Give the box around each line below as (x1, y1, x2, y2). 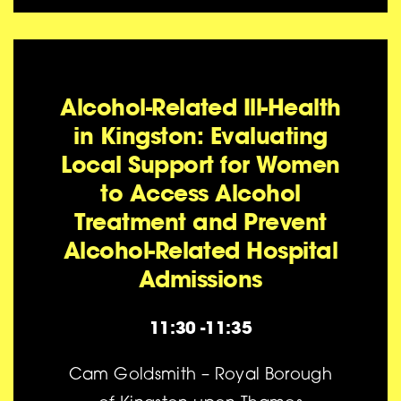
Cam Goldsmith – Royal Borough (68, 367, 333, 384)
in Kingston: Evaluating (73, 121, 328, 151)
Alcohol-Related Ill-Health (60, 92, 341, 123)
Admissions (139, 264, 262, 294)
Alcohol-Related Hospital (63, 235, 338, 266)
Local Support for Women (61, 149, 340, 180)
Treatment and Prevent (74, 207, 327, 237)
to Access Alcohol (100, 178, 301, 209)
